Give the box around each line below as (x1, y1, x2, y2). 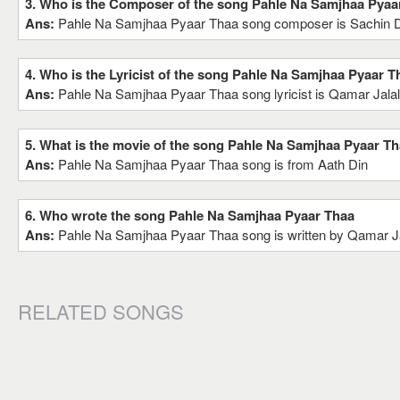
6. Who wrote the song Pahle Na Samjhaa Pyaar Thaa (25, 205, 354, 225)
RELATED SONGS (18, 297, 184, 325)
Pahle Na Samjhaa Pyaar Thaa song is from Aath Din (58, 154, 368, 173)
